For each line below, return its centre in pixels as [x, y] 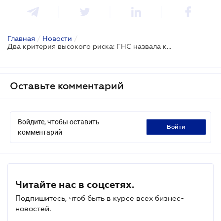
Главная [21, 38]
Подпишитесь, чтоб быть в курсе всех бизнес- [100, 198]
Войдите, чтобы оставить [59, 122]
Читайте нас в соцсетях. [75, 184]
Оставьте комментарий [67, 86]
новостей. [33, 208]
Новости [57, 38]
